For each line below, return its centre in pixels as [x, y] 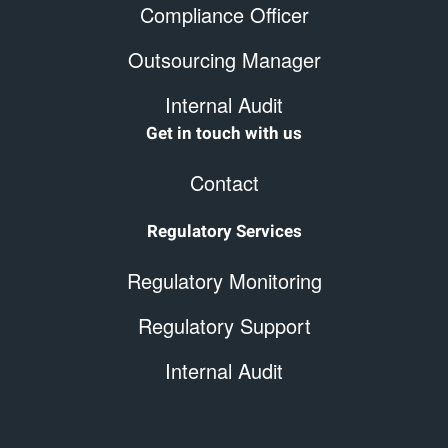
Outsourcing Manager [224, 60]
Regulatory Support [224, 326]
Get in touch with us [224, 134]
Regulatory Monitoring [224, 281]
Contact [224, 183]
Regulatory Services [224, 232]
